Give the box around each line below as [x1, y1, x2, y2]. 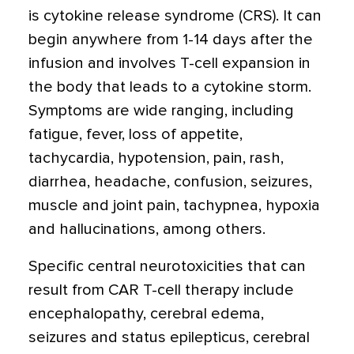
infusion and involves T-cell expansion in [28, 55, 311, 71]
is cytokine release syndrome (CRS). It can [28, 8, 322, 24]
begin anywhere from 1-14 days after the [28, 32, 313, 47]
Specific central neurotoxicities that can [28, 258, 306, 274]
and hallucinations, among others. [28, 221, 265, 237]
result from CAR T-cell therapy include [28, 282, 294, 298]
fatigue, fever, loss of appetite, [28, 126, 243, 142]
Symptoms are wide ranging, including [28, 103, 294, 119]
